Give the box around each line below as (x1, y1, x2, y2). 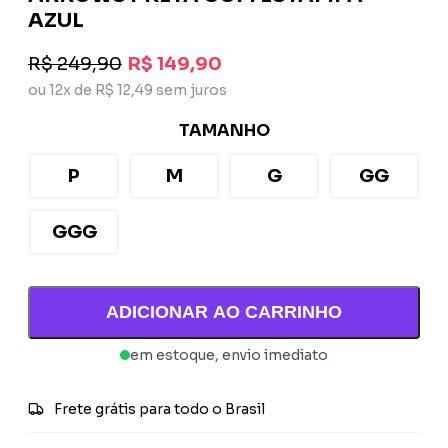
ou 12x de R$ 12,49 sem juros (28, 80, 227, 99)
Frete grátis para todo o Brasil (54, 399, 265, 418)
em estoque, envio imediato (130, 345, 328, 364)
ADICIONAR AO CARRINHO (106, 301, 342, 322)
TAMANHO (178, 119, 270, 141)
